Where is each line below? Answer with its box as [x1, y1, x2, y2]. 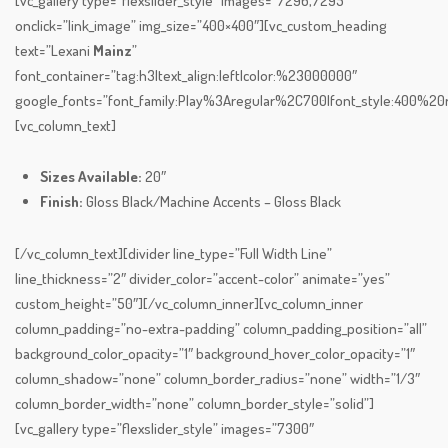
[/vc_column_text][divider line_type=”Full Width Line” [15, 244, 332, 264]
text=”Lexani [15, 41, 93, 61]
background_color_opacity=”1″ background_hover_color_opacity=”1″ [15, 344, 415, 364]
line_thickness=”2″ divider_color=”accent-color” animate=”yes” [15, 269, 390, 289]
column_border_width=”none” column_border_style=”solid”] [15, 394, 374, 414]
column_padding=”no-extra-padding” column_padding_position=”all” [15, 319, 427, 339]
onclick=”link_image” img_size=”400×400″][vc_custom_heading [15, 16, 387, 36]
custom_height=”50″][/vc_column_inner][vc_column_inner [15, 294, 363, 314]
